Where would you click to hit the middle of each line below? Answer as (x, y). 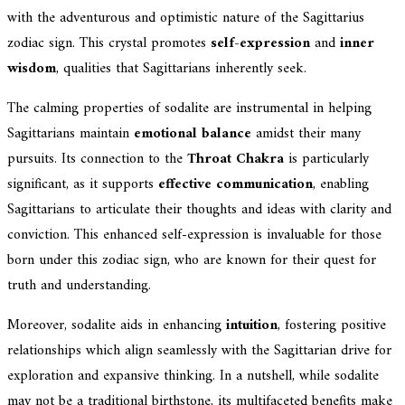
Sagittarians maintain (71, 133)
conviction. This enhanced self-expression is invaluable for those (194, 235)
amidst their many (306, 133)
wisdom (32, 68)
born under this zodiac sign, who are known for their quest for (192, 260)
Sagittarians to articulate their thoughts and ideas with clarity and (199, 209)
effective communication (235, 184)
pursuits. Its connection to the (97, 159)
